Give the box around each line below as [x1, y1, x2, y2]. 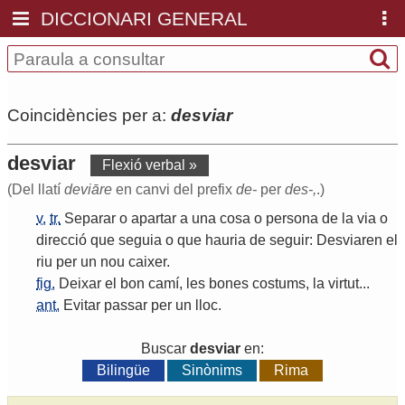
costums [252, 276, 306, 292]
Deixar [59, 276, 101, 292]
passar [104, 297, 147, 314]
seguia [118, 232, 162, 249]
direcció [36, 232, 87, 249]
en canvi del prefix [112, 182, 236, 198]
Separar [64, 211, 116, 227]
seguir [269, 232, 309, 249]
